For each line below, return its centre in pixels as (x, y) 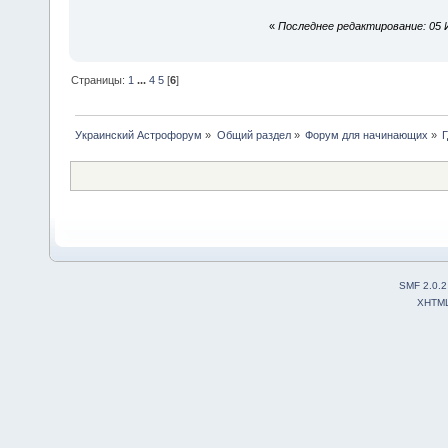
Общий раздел (253, 135)
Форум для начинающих (366, 135)
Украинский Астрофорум (139, 135)
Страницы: (100, 80)
